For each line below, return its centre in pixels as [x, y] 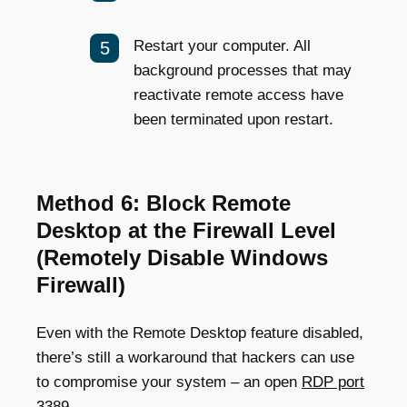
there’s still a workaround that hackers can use [195, 357]
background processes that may [243, 70]
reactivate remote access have [238, 94]
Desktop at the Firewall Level [186, 230]
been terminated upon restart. [233, 119]
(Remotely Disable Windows [182, 257]
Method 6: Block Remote [164, 203]
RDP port [333, 382]
